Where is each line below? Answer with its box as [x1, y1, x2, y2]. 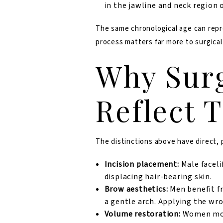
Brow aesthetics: [104, 184, 168, 195]
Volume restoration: [104, 209, 181, 220]
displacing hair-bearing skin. [104, 171, 212, 183]
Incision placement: [104, 159, 179, 170]
